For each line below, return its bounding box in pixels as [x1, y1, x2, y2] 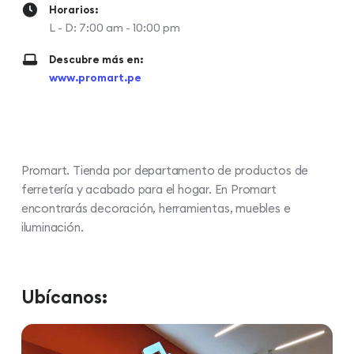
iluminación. [21, 219, 84, 235]
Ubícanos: [21, 285, 107, 308]
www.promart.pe [48, 70, 141, 85]
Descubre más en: [48, 52, 144, 66]
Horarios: [48, 2, 99, 17]
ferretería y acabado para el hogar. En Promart [21, 181, 277, 197]
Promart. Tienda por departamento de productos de [21, 162, 309, 178]
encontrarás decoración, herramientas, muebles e [21, 200, 291, 216]
